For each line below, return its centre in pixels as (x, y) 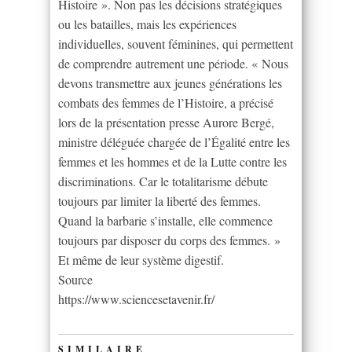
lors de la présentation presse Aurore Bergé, (166, 122)
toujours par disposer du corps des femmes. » (169, 240)
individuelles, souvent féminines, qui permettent (176, 43)
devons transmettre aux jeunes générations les (170, 82)
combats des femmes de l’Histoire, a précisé (166, 102)
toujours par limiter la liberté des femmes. (159, 200)
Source (75, 279)
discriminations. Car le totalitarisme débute (163, 181)
